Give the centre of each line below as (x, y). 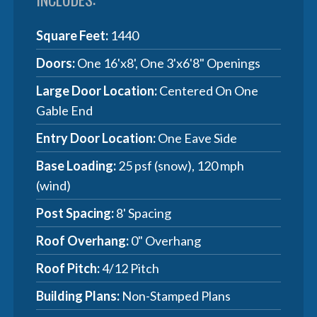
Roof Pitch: (68, 268)
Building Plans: (78, 295)
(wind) (54, 185)
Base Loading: (76, 165)
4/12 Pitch (130, 268)
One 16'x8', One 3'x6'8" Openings (168, 63)
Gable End (65, 110)
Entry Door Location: (96, 138)
